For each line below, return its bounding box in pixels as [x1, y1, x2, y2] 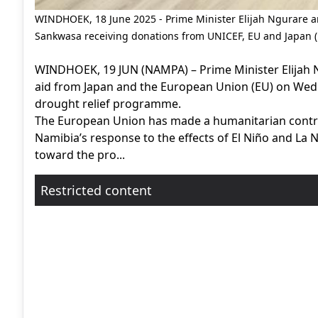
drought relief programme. [35, 96, 181, 111]
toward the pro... [35, 147, 125, 163]
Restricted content [40, 182, 152, 199]
